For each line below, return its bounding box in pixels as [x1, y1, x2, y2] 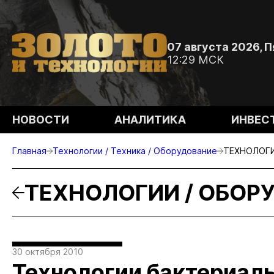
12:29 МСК [167, 53, 224, 66]
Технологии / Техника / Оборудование [53, 146, 217, 156]
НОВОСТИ [12, 113, 69, 126]
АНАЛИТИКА [114, 113, 187, 126]
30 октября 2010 [12, 246, 83, 257]
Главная [12, 146, 46, 156]
